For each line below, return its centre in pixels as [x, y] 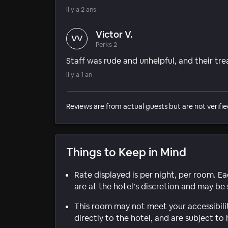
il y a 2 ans [81, 9]
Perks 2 [106, 44]
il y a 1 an [79, 74]
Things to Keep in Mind [126, 152]
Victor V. [114, 34]
